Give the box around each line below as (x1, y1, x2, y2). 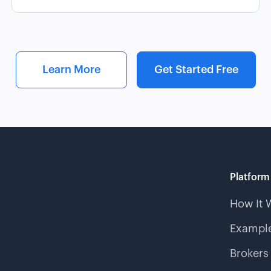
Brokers (230, 247, 269, 259)
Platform (230, 172, 270, 182)
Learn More (42, 64, 100, 75)
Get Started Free (154, 64, 238, 75)
